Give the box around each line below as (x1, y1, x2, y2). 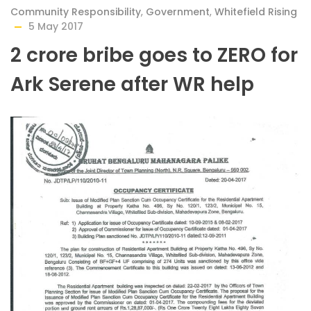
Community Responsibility (10, 5, 141, 19)
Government (146, 5, 210, 19)
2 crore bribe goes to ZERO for (10, 42, 298, 69)
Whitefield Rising (215, 5, 297, 19)
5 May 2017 (28, 19, 83, 33)
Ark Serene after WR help (10, 71, 254, 98)
